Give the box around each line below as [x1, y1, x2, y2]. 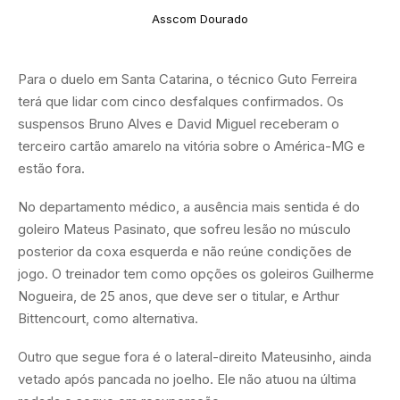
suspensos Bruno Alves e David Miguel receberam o [18, 114, 339, 132]
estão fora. [18, 159, 85, 177]
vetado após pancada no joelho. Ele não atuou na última [18, 370, 356, 387]
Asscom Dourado [152, 12, 248, 27]
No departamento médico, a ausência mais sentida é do [18, 197, 360, 215]
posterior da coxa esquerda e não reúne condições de [18, 242, 352, 260]
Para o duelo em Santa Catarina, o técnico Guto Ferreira [18, 70, 357, 87]
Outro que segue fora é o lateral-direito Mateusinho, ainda [18, 347, 371, 365]
